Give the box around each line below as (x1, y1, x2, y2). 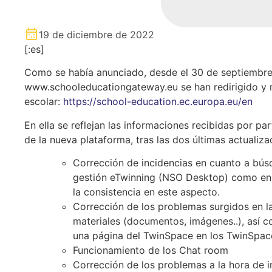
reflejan (71, 118, 105, 131)
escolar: (24, 95, 60, 108)
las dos (154, 133, 192, 146)
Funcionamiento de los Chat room (73, 244, 228, 257)
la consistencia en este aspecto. (73, 186, 220, 199)
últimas (192, 133, 225, 146)
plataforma (80, 133, 131, 146)
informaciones (124, 118, 189, 131)
